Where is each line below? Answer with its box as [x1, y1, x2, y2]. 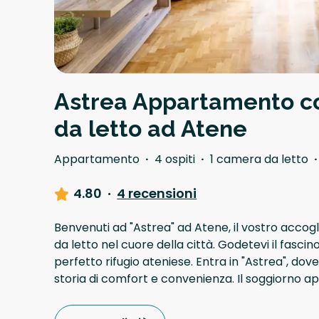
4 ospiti [155, 151, 195, 168]
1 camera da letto [210, 151, 308, 168]
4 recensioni [117, 184, 197, 203]
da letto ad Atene [54, 115, 247, 142]
